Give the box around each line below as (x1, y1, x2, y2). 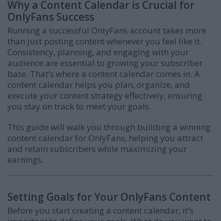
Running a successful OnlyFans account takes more (7, 25, 206, 37)
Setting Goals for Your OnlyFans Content (7, 190, 211, 204)
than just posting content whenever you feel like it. (7, 36, 202, 47)
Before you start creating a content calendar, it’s (7, 205, 193, 217)
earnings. (7, 154, 43, 166)
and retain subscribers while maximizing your (7, 143, 187, 155)
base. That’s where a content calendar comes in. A (7, 68, 200, 80)
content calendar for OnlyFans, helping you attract (7, 132, 203, 144)
